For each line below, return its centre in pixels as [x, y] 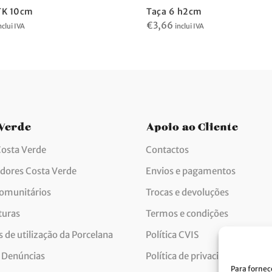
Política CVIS [172, 234]
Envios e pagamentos [191, 171]
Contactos [167, 149]
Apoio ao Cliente [192, 124]
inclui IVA [189, 26]
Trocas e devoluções [187, 192]
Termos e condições [187, 213]
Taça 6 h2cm [174, 11]
